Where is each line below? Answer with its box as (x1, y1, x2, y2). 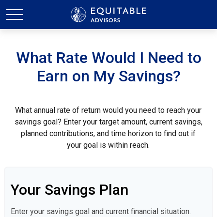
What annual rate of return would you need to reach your (15, 106, 202, 115)
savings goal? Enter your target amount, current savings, (14, 117, 202, 126)
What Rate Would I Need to (15, 48, 201, 67)
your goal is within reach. (67, 140, 150, 150)
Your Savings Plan (11, 181, 128, 198)
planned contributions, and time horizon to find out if (21, 129, 196, 138)
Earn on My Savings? (36, 67, 181, 85)
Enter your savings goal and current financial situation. (11, 207, 191, 216)
